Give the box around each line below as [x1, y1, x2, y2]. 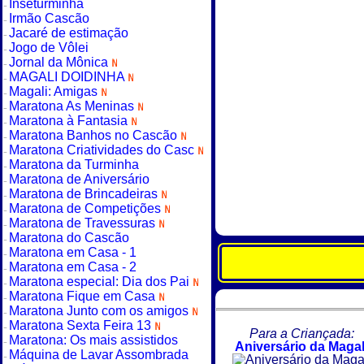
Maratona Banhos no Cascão [8, 128, 180, 142]
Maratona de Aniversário [8, 171, 149, 186]
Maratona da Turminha [8, 157, 139, 171]
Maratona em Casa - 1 [8, 245, 136, 259]
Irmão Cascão [8, 11, 89, 25]
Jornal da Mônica [8, 54, 111, 69]
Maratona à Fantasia [8, 113, 131, 128]
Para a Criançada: [249, 327, 354, 341]
